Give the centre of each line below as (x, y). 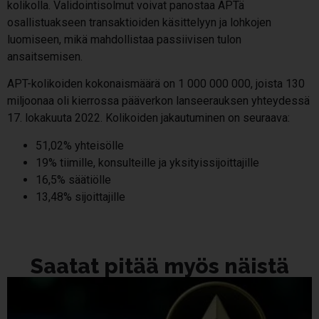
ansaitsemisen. (45, 56)
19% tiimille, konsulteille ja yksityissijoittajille (147, 162)
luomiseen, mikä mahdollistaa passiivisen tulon (124, 39)
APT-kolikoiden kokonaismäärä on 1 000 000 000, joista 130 (156, 84)
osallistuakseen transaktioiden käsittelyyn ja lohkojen (139, 22)
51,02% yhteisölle (80, 145)
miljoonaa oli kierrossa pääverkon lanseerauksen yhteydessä (158, 101)
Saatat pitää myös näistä (159, 266)
